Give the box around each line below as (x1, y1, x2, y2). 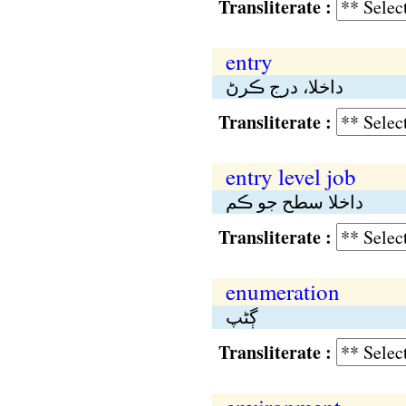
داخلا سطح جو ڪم (225, 189, 363, 214)
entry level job (225, 161, 356, 191)
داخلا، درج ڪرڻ (225, 74, 343, 99)
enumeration (225, 276, 340, 306)
